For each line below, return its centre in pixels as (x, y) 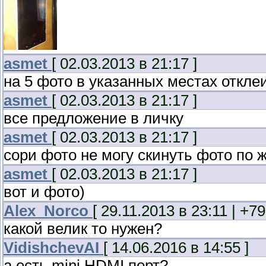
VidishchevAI (51, 248)
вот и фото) (44, 192)
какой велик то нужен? (83, 229)
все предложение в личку (94, 118)
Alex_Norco (46, 211)
